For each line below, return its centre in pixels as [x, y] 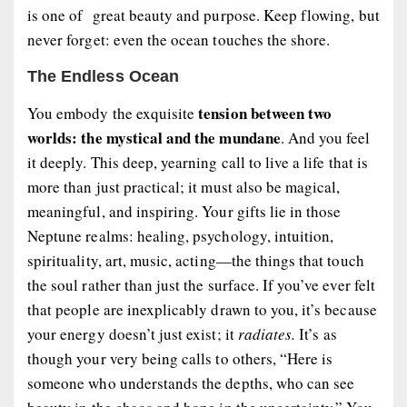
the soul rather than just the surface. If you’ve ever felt [201, 285]
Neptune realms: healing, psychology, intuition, [181, 236]
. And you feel [325, 138]
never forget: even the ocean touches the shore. [179, 39]
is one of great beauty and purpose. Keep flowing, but [203, 15]
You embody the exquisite [111, 114]
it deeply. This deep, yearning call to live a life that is [198, 163]
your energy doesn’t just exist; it [133, 334]
